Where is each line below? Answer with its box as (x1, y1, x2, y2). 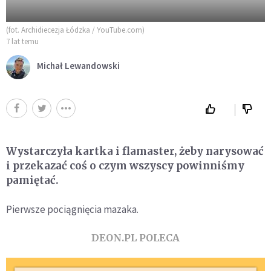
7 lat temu (6, 36, 39, 47)
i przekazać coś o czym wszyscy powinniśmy (6, 158, 244, 172)
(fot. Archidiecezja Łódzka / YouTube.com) (6, 24, 145, 35)
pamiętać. (6, 173, 59, 187)
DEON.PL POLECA (91, 231, 180, 244)
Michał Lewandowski (37, 60, 120, 72)
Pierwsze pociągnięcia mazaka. (6, 202, 139, 216)
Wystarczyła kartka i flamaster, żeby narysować (6, 144, 264, 158)
